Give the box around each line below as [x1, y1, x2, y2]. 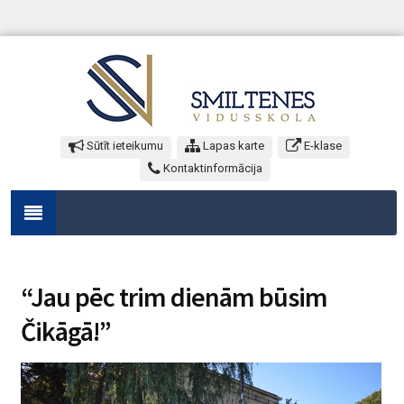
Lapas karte [200, 139, 264, 152]
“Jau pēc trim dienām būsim [21, 280, 327, 314]
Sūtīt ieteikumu [84, 139, 163, 152]
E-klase [301, 139, 342, 152]
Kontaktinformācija [161, 161, 262, 175]
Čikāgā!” [21, 314, 111, 348]
